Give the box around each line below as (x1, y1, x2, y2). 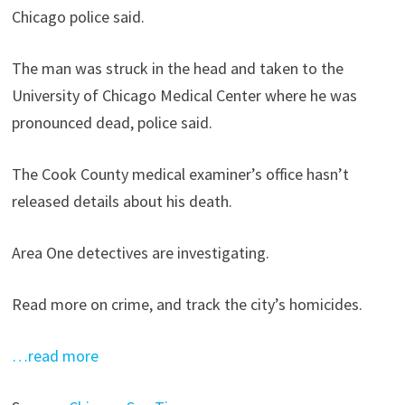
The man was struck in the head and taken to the (11, 58, 344, 79)
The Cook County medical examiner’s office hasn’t (11, 164, 349, 184)
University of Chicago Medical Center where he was (11, 85, 357, 106)
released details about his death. (11, 191, 232, 212)
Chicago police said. (11, 6, 145, 27)
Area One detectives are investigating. (11, 242, 269, 263)
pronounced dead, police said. (11, 112, 212, 133)
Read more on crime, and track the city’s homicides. (11, 294, 363, 315)
